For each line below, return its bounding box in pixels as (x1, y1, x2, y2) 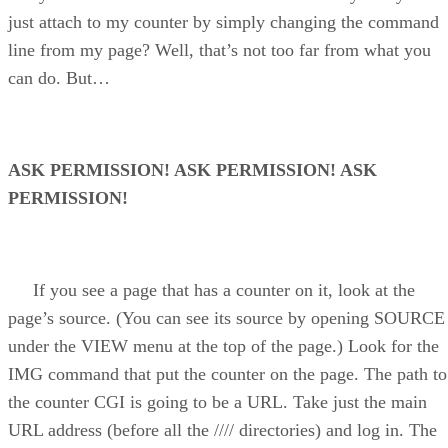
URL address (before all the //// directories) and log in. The (8, 420, 437, 441)
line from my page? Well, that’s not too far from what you (8, 40, 431, 61)
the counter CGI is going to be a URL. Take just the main (8, 392, 427, 413)
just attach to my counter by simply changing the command (8, 12, 439, 33)
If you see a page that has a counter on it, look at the (8, 280, 415, 301)
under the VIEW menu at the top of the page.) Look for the (8, 336, 439, 357)
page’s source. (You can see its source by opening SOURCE (8, 308, 445, 329)
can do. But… (8, 68, 110, 89)
